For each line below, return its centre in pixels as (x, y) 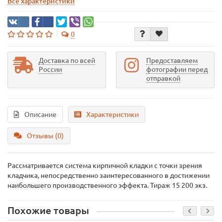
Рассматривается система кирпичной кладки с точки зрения (105, 166)
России (50, 69)
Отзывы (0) (45, 136)
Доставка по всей (67, 60)
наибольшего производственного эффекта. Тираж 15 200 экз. (107, 185)
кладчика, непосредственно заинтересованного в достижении (109, 175)
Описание (40, 114)
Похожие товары (48, 211)
